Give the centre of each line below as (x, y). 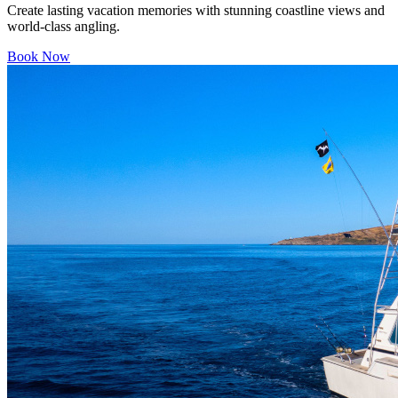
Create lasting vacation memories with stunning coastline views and (196, 10)
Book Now (39, 56)
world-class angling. (64, 26)
